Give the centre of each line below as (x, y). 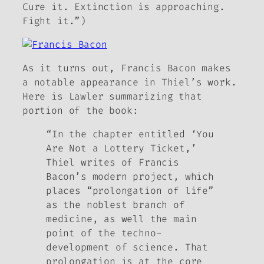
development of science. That (127, 247)
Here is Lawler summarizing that (112, 97)
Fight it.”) (55, 21)
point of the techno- (104, 233)
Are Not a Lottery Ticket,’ (121, 148)
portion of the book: (80, 111)
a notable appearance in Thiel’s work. (130, 82)
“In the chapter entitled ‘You (130, 134)
